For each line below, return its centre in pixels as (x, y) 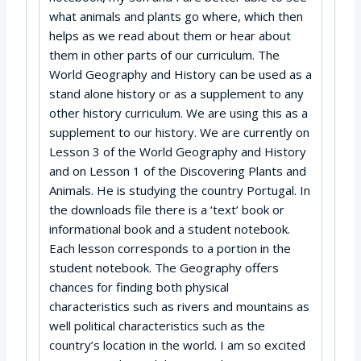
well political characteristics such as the (157, 326)
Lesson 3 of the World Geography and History (178, 152)
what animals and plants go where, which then (176, 17)
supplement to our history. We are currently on (179, 133)
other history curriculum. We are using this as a (178, 113)
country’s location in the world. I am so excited (177, 345)
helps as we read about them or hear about (170, 36)
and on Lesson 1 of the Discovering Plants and (178, 171)
